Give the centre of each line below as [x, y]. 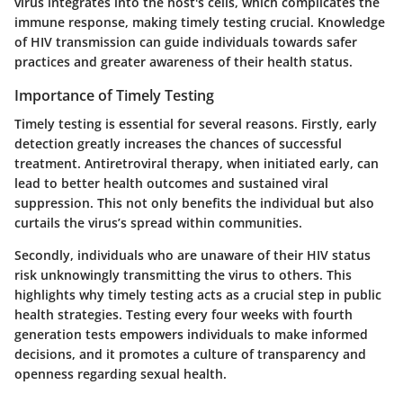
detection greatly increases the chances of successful [178, 144]
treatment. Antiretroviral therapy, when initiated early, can [197, 164]
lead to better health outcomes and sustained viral [171, 184]
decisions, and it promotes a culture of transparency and [190, 354]
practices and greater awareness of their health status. [184, 62]
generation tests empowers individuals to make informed [191, 335]
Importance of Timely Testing [114, 96]
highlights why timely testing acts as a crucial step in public [198, 295]
